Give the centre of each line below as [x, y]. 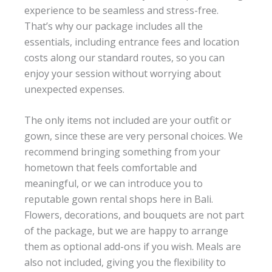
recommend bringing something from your [122, 152]
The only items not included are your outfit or [128, 121]
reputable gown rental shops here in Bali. [119, 199]
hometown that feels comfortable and [110, 168]
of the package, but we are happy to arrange [126, 231]
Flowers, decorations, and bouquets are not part [134, 215]
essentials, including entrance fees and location [132, 42]
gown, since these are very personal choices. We [134, 136]
